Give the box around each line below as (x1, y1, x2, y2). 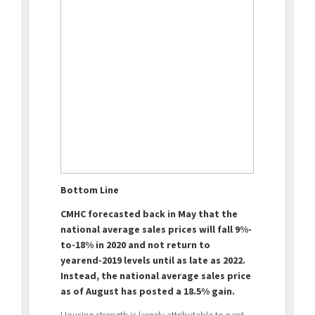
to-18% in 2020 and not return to (60, 238, 210, 251)
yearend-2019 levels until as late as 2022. (60, 253, 245, 266)
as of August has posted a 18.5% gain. (60, 284, 235, 297)
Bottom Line (60, 183, 119, 196)
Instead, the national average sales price (60, 269, 251, 282)
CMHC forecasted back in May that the (60, 207, 238, 220)
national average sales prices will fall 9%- (60, 222, 252, 236)
